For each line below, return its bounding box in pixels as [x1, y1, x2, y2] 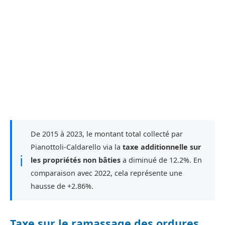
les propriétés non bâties [31, 155, 121, 165]
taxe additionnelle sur [123, 142, 201, 152]
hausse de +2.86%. [31, 181, 93, 191]
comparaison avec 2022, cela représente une [31, 168, 182, 178]
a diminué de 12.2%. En [121, 155, 202, 165]
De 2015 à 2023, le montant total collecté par [31, 129, 183, 139]
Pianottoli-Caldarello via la [31, 142, 123, 152]
